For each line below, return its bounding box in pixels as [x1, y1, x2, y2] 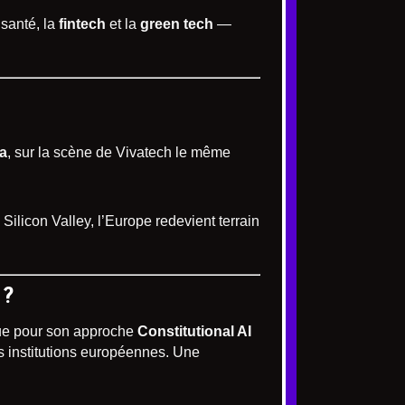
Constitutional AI [137, 324, 251, 340]
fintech [59, 16, 106, 33]
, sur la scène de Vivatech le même [7, 145, 231, 161]
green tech [140, 16, 213, 33]
